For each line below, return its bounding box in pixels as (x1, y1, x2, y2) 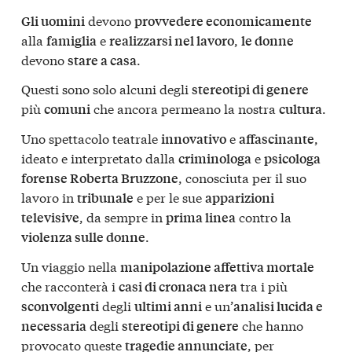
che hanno (239, 315, 303, 334)
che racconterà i (21, 276, 119, 295)
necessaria (21, 316, 86, 335)
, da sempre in (79, 207, 166, 225)
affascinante (239, 129, 314, 148)
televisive (21, 207, 79, 226)
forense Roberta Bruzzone (21, 168, 178, 187)
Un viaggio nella (21, 256, 120, 275)
